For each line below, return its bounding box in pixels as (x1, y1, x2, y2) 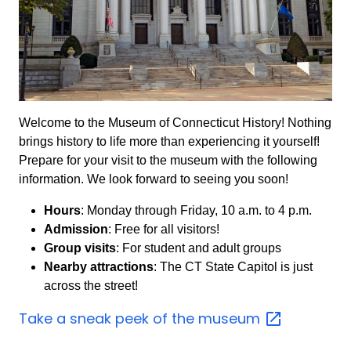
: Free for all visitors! (108, 222, 219, 236)
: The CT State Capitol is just (154, 259, 313, 273)
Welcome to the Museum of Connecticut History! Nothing (19, 115, 331, 129)
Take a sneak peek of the (19, 308, 198, 328)
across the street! (44, 278, 138, 292)
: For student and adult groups (116, 241, 281, 255)
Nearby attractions (44, 259, 154, 273)
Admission (44, 222, 108, 236)
